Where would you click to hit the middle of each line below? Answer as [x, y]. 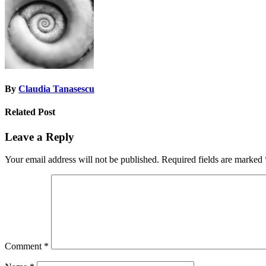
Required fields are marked [213, 160]
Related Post [30, 112]
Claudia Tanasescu [56, 89]
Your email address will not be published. [82, 160]
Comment [24, 246]
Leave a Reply [39, 137]
